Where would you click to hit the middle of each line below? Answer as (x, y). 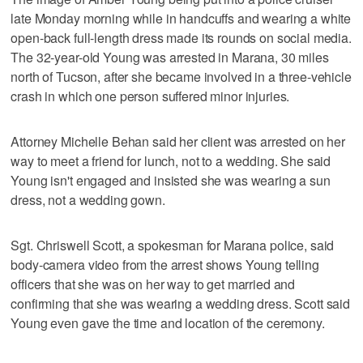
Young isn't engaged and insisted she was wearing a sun (171, 180)
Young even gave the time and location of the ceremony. (168, 322)
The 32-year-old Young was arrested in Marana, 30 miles (170, 57)
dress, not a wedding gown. (88, 199)
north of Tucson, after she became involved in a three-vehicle (181, 76)
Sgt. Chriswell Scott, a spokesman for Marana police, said (173, 245)
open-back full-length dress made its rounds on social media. (181, 37)
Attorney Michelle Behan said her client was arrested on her (178, 141)
